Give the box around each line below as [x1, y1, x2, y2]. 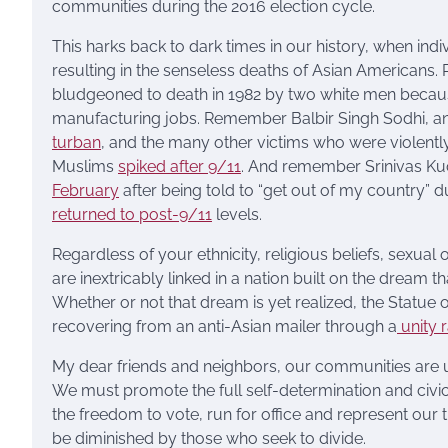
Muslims [52, 157, 118, 176]
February [52, 181, 119, 200]
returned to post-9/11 [52, 205, 212, 224]
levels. [212, 205, 262, 224]
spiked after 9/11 [118, 157, 241, 176]
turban [52, 133, 101, 152]
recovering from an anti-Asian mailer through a [52, 317, 397, 336]
